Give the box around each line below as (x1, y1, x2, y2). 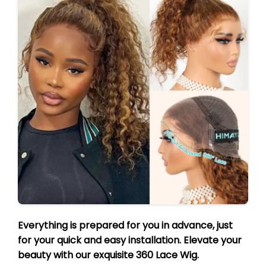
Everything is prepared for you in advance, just (18, 218, 233, 232)
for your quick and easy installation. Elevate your (18, 233, 242, 247)
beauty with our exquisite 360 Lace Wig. (18, 248, 199, 262)
